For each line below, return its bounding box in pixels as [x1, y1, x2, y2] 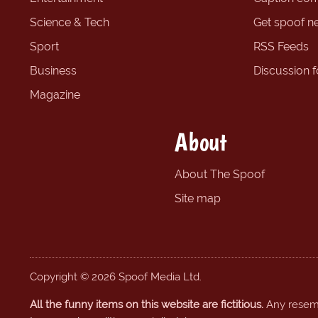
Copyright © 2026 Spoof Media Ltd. [30, 270, 202, 283]
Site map [174, 191, 221, 205]
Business [30, 63, 77, 77]
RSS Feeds [253, 39, 309, 53]
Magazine [30, 87, 80, 102]
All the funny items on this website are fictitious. [30, 298, 263, 312]
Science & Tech [30, 15, 109, 29]
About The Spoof [174, 167, 265, 181]
